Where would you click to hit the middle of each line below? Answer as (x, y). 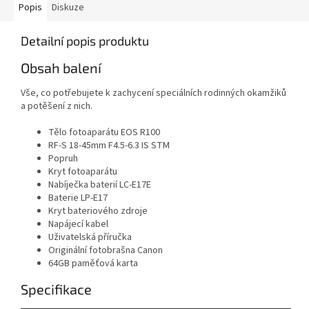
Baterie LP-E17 (78, 198)
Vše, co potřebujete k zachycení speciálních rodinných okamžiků (153, 93)
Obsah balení (61, 68)
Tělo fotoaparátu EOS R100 (104, 132)
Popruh (63, 158)
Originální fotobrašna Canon (106, 250)
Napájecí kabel (78, 224)
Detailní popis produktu (85, 41)
